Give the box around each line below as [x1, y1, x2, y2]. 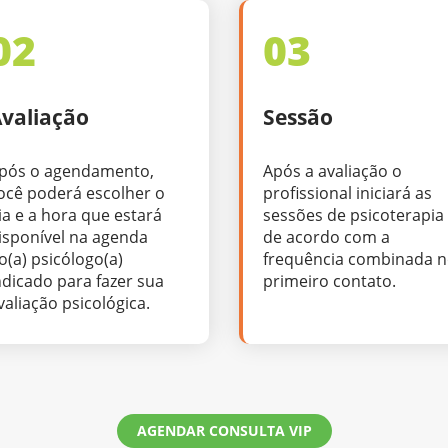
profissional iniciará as [263, 181, 432, 204]
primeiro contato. [263, 269, 396, 292]
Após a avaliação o [263, 159, 402, 182]
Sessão [263, 103, 333, 132]
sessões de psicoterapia [263, 203, 444, 226]
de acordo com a [263, 225, 390, 248]
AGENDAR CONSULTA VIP [136, 420, 312, 440]
